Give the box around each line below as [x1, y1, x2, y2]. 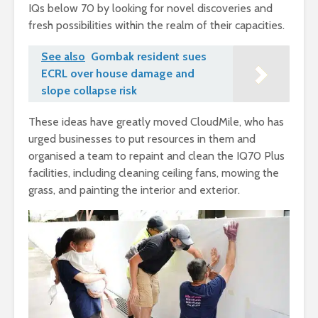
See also [41, 49, 85, 63]
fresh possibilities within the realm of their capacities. [28, 18, 285, 32]
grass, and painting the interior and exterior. [28, 182, 240, 197]
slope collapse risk [41, 83, 137, 97]
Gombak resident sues [91, 49, 207, 63]
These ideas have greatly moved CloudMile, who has [28, 114, 284, 128]
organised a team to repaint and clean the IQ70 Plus [28, 148, 285, 163]
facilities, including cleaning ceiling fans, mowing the [28, 165, 279, 180]
